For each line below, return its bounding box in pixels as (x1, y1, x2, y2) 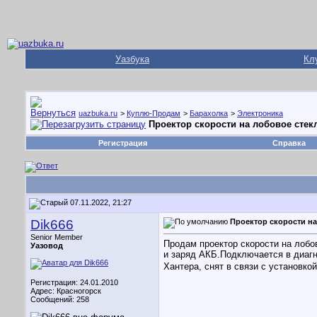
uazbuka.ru (79, 109, 117, 117)
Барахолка (190, 109, 228, 117)
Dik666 (30, 217, 74, 232)
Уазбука (115, 54, 149, 64)
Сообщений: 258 (30, 295, 89, 304)
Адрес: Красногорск (30, 287, 101, 295)
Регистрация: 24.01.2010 (30, 278, 118, 287)
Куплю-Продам (127, 109, 180, 117)
